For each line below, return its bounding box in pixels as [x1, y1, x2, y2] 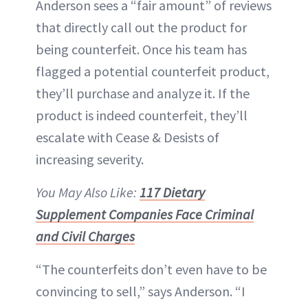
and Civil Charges [36, 227, 135, 245]
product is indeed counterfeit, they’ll [36, 106, 247, 124]
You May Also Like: [36, 183, 140, 201]
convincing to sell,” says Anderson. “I [36, 282, 245, 300]
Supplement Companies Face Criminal [36, 205, 254, 223]
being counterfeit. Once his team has [36, 40, 247, 58]
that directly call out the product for [36, 18, 247, 36]
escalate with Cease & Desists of [36, 128, 219, 146]
